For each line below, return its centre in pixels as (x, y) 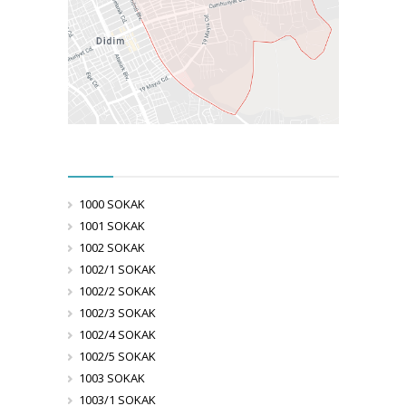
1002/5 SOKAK (117, 357)
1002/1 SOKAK (117, 270)
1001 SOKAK (111, 226)
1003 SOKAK (111, 378)
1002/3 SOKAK (117, 313)
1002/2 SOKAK (117, 291)
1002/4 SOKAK (117, 335)
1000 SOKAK (111, 204)
